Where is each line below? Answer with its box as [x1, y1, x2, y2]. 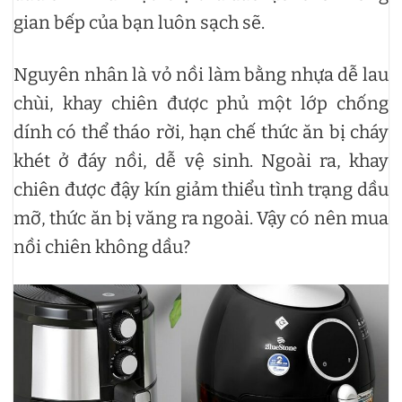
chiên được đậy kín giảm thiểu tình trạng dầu [13, 179, 389, 201]
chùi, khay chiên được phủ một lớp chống [13, 92, 389, 115]
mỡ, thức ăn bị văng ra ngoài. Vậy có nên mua [13, 207, 389, 230]
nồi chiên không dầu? [13, 236, 190, 258]
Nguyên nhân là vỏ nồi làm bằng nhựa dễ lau [13, 64, 389, 86]
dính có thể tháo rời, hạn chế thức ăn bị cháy [13, 121, 389, 144]
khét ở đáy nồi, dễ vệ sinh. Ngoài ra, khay [13, 150, 389, 172]
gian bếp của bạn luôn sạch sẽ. [13, 12, 265, 34]
